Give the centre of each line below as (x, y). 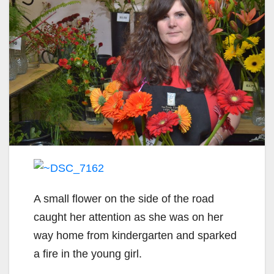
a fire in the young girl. (88, 254)
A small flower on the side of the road (124, 199)
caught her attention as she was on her (128, 217)
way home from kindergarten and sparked (135, 236)
